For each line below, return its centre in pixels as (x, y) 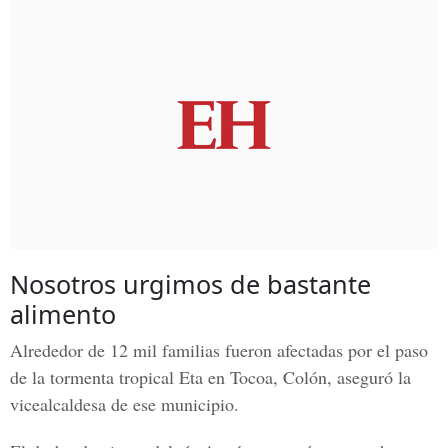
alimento (63, 314)
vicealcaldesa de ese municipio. (124, 404)
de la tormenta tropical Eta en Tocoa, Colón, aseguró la (210, 377)
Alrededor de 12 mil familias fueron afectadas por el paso (219, 350)
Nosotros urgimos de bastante (190, 284)
